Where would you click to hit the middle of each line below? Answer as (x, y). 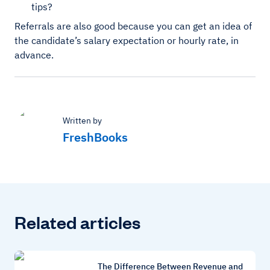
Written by (82, 121)
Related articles (77, 222)
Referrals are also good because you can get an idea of (133, 26)
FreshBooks (95, 137)
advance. (34, 55)
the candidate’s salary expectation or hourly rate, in (127, 41)
